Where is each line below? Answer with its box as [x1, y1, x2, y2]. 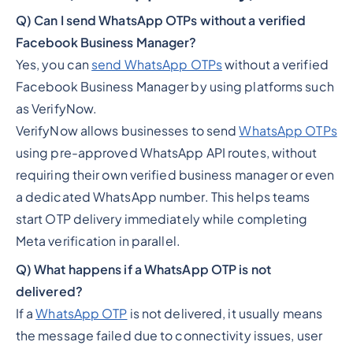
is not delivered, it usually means [127, 305, 323, 321]
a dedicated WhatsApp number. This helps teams [15, 188, 310, 205]
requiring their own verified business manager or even [15, 166, 335, 183]
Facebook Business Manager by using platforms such [15, 78, 334, 95]
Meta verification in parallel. [15, 232, 180, 249]
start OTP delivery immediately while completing [15, 210, 308, 227]
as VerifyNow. [15, 100, 98, 117]
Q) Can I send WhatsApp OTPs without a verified [15, 12, 307, 28]
